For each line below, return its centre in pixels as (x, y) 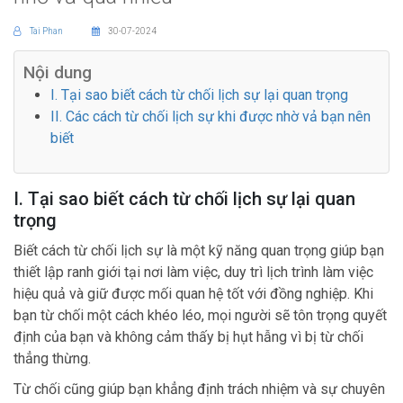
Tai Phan (47, 31)
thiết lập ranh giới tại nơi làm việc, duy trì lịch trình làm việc (193, 272)
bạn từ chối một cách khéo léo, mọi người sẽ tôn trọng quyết (200, 315)
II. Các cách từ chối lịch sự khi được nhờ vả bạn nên (210, 116)
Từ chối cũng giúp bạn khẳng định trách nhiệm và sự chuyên (199, 389)
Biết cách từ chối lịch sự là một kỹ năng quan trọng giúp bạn (199, 250)
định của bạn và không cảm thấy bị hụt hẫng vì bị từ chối (188, 336)
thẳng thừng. (52, 358)
